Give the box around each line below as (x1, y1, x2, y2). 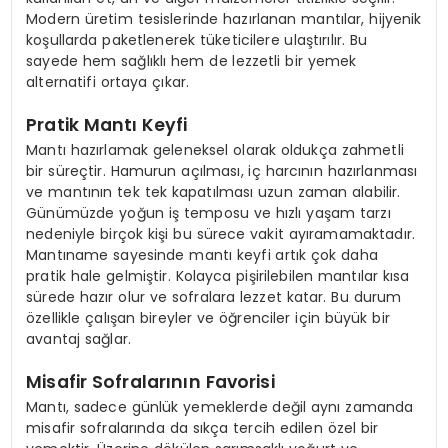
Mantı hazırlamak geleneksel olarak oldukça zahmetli (26, 139, 404, 160)
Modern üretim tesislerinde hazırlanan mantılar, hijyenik (26, 8, 422, 29)
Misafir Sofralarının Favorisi (26, 369, 275, 394)
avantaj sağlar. (26, 328, 132, 349)
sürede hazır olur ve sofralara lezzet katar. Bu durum (26, 286, 402, 307)
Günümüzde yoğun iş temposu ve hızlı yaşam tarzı (26, 202, 391, 223)
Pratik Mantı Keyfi (26, 112, 188, 137)
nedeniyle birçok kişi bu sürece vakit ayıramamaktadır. (26, 223, 415, 244)
